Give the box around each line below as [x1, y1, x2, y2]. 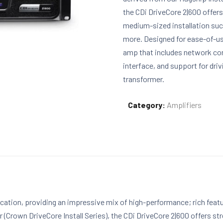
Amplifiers [167, 100, 202, 110]
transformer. [123, 74, 165, 84]
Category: [128, 100, 167, 110]
